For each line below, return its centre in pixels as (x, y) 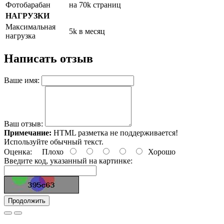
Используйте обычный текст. (54, 141)
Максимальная (30, 26)
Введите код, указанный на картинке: (68, 160)
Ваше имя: (22, 80)
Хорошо (160, 151)
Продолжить (27, 200)
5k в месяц (87, 31)
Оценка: (18, 151)
